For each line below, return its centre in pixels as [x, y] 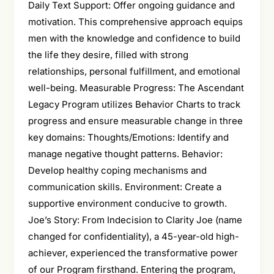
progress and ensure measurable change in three [135, 120]
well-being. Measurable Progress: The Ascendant [136, 87]
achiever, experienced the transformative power [133, 253]
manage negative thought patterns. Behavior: [125, 154]
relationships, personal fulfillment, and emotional [134, 71]
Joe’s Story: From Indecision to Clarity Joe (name [135, 220]
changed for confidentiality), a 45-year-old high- [133, 236]
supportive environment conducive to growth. [127, 203]
